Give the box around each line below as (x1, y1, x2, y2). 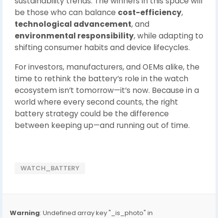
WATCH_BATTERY (20, 163, 79, 173)
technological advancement (15, 18, 131, 29)
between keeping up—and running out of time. (15, 120, 190, 130)
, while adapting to (134, 30, 203, 41)
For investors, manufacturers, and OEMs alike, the (15, 61, 200, 72)
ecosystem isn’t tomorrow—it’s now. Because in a (15, 85, 199, 95)
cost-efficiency (118, 7, 182, 18)
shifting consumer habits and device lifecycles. (15, 42, 190, 53)
